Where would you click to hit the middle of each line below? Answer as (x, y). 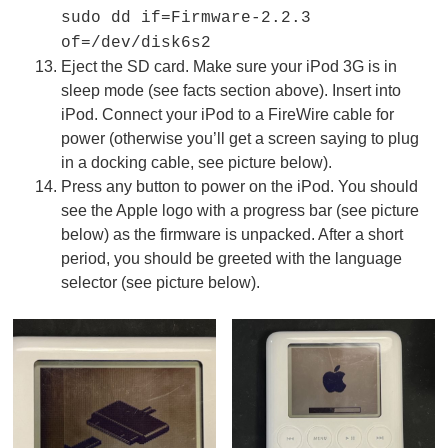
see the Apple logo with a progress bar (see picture (240, 211)
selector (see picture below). (161, 283)
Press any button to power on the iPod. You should (240, 187)
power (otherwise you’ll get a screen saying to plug (240, 139)
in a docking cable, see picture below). (197, 163)
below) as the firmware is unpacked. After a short (232, 235)
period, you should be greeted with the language (232, 259)
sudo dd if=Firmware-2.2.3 (186, 18)
